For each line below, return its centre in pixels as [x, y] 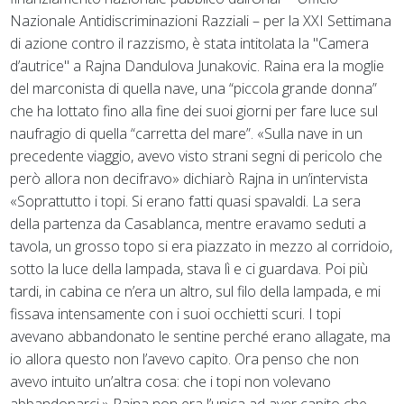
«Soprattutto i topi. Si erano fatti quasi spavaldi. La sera [186, 201]
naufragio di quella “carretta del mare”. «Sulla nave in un [187, 133]
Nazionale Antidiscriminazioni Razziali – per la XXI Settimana [201, 20]
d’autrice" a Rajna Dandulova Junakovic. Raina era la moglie [197, 65]
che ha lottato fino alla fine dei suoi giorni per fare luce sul [194, 110]
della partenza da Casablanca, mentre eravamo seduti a [188, 223]
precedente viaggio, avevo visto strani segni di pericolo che [197, 156]
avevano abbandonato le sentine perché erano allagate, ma [201, 336]
